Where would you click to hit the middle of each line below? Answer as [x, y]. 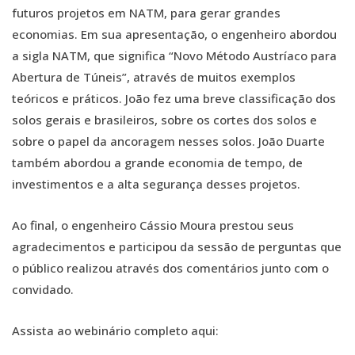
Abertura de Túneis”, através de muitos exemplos [154, 77]
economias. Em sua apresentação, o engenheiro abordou [174, 34]
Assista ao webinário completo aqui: [115, 330]
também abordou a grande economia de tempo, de [157, 162]
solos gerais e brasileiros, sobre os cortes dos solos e [164, 120]
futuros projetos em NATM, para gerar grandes [146, 13]
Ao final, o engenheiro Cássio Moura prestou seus [153, 225]
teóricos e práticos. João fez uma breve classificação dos [174, 98]
